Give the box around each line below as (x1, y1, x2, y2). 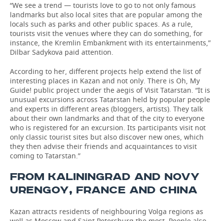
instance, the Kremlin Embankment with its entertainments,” (10, 38, 211, 47)
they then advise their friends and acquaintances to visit (10, 142, 197, 151)
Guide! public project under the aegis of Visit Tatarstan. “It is (10, 85, 210, 95)
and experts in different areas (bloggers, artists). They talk (10, 104, 203, 113)
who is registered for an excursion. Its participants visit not (10, 123, 206, 132)
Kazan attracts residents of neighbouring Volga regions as (10, 207, 203, 216)
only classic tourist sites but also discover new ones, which (10, 132, 204, 142)
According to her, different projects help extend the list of (10, 67, 201, 76)
